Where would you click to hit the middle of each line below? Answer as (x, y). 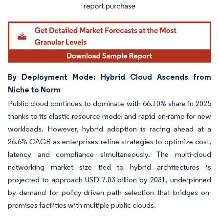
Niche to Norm (34, 89)
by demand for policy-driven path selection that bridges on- (109, 192)
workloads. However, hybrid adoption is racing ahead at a (109, 129)
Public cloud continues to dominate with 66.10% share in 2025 (109, 103)
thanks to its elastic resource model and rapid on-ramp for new (109, 116)
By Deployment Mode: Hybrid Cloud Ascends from (109, 77)
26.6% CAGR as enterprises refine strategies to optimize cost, (109, 141)
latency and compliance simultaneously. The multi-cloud (109, 154)
